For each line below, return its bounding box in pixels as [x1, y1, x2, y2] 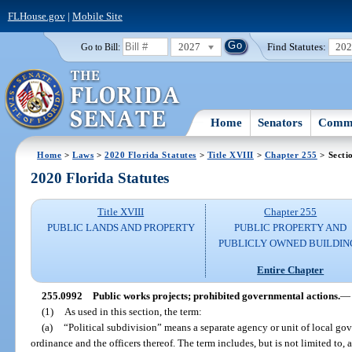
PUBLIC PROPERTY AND [234, 222, 347, 234]
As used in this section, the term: [64, 305, 202, 317]
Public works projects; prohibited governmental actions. [92, 289, 340, 302]
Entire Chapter [257, 263, 324, 276]
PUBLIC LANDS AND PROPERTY [46, 222, 195, 234]
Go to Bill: [80, 42, 120, 52]
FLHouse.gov [7, 9, 65, 22]
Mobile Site [71, 9, 123, 22]
